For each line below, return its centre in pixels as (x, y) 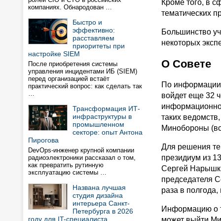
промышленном (98, 124)
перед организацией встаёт (69, 79)
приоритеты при (99, 46)
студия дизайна (98, 195)
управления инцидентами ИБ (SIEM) (83, 71)
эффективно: (94, 30)
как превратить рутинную (66, 165)
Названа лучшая (99, 187)
